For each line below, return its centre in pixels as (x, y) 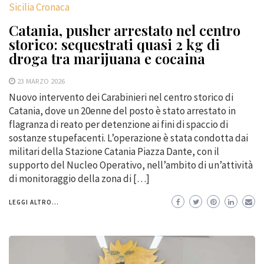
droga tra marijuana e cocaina (107, 58)
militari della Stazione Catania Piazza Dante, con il (114, 151)
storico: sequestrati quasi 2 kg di (114, 44)
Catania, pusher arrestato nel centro (125, 30)
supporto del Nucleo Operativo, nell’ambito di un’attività (131, 165)
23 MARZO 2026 (41, 80)
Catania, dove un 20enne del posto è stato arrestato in (122, 110)
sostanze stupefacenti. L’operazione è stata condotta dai (128, 138)
